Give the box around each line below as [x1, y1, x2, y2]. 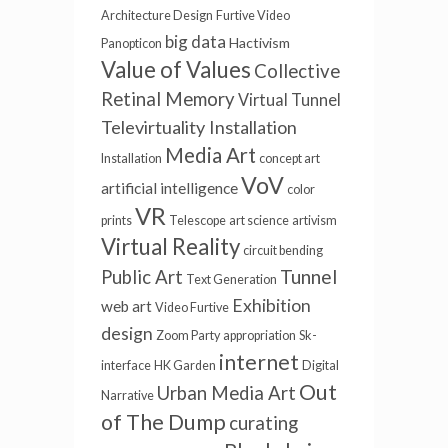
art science [229, 213, 289, 229]
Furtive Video [216, 8, 290, 24]
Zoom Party [156, 328, 220, 344]
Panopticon [101, 36, 162, 52]
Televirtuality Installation [101, 116, 297, 139]
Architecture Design [101, 8, 213, 24]
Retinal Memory [101, 88, 235, 111]
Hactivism [229, 34, 290, 52]
